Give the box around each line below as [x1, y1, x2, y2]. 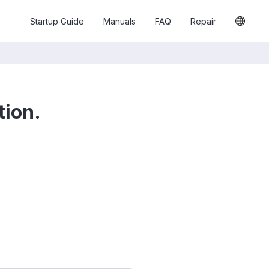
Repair [190, 16, 216, 26]
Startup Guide [30, 16, 84, 26]
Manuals [103, 16, 136, 26]
